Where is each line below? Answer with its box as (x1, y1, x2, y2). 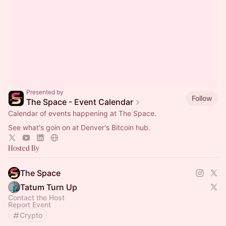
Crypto (20, 211, 42, 219)
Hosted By (8, 143, 39, 153)
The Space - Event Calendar (26, 97, 133, 107)
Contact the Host (8, 193, 65, 202)
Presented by (26, 88, 64, 96)
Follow (192, 93, 212, 102)
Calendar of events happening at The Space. (8, 109, 156, 118)
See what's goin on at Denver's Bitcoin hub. (8, 123, 150, 132)
